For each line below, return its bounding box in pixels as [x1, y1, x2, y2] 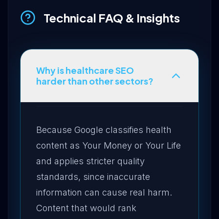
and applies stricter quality [36, 156, 145, 166]
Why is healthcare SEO [36, 65, 134, 76]
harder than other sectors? [36, 75, 153, 87]
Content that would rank [36, 203, 136, 213]
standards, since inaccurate [36, 172, 150, 182]
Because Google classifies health [36, 125, 172, 135]
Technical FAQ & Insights [44, 10, 180, 25]
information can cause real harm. [36, 187, 172, 197]
